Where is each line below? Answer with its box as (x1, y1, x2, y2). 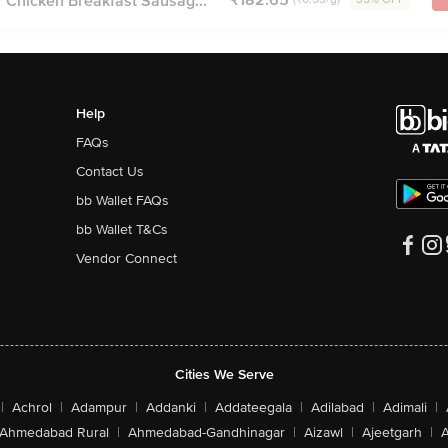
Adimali (383, 399, 427, 416)
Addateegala (215, 399, 292, 416)
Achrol (12, 399, 52, 416)
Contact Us (75, 163, 144, 180)
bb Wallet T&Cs (75, 221, 168, 238)
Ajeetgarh (361, 424, 422, 441)
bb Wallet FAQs (75, 192, 169, 209)
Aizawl (303, 424, 343, 441)
